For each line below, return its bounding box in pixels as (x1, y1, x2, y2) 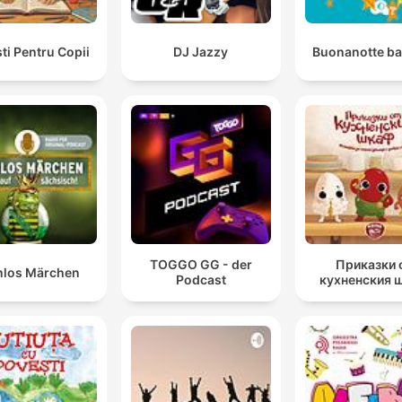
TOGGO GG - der (149, 257, 252, 273)
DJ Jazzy (173, 43, 229, 59)
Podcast (175, 272, 226, 288)
